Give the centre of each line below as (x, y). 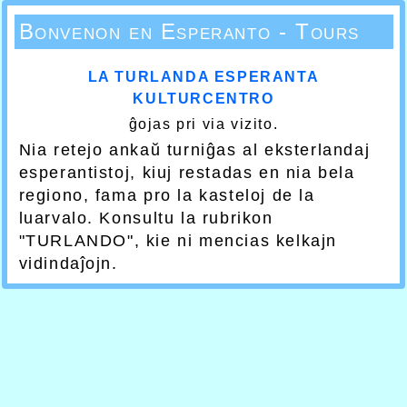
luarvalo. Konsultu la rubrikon (146, 218)
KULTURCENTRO (203, 99)
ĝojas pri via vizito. (203, 124)
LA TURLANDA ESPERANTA (203, 77)
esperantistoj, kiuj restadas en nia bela (187, 173)
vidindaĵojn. (68, 263)
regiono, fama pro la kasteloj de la (167, 195)
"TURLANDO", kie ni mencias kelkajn (178, 241)
